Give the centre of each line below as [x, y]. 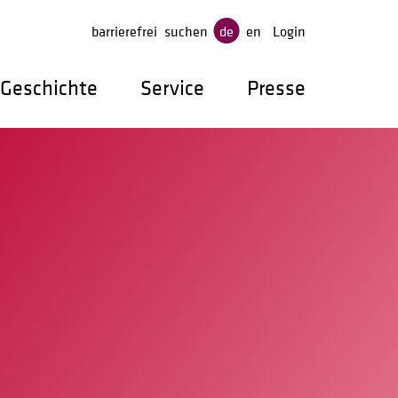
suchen [187, 31]
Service [172, 88]
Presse [276, 88]
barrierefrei [125, 31]
